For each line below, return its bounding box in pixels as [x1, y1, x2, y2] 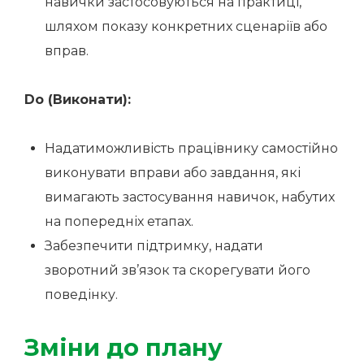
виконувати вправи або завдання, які [45, 165, 301, 180]
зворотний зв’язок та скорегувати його [45, 262, 310, 278]
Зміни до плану [24, 333, 223, 362]
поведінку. [45, 287, 118, 302]
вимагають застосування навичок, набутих [45, 189, 335, 205]
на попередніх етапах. [45, 214, 193, 229]
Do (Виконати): [24, 92, 131, 107]
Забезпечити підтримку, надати [45, 238, 263, 253]
